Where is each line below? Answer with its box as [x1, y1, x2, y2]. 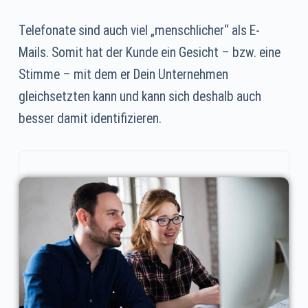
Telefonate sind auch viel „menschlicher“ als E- [18, 22, 260, 38]
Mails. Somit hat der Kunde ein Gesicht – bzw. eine [18, 44, 280, 60]
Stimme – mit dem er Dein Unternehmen [18, 66, 228, 82]
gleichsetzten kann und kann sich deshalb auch [18, 88, 261, 104]
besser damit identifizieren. [18, 110, 162, 126]
